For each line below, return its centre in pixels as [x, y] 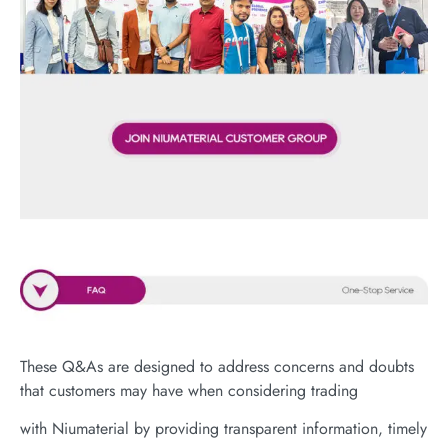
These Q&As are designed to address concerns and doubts [217, 366]
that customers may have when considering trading [189, 390]
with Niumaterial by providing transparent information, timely [223, 429]
